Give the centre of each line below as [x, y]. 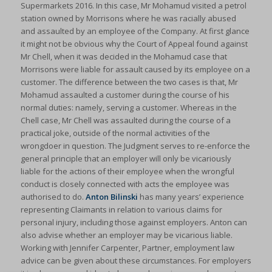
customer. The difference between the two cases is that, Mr [129, 82]
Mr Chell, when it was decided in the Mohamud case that [124, 57]
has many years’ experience [191, 197]
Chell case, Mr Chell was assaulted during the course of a [125, 121]
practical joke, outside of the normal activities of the [115, 133]
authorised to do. [53, 197]
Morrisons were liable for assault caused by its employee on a [135, 70]
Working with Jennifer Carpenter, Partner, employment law [127, 248]
